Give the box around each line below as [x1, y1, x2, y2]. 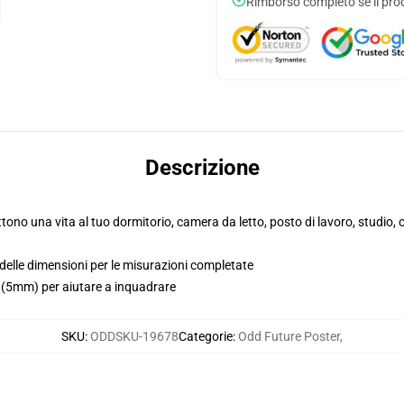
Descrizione [144, 155, 260, 180]
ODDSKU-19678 [90, 329, 179, 344]
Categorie [179, 329, 233, 344]
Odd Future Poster [238, 329, 340, 344]
